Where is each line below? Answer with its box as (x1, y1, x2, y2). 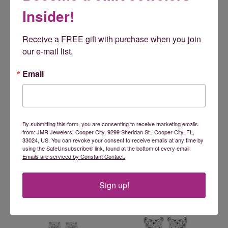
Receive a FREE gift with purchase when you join (22, 33, 201, 45)
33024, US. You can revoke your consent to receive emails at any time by (22, 136, 204, 144)
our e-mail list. (22, 45, 73, 57)
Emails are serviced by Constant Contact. (22, 152, 125, 160)
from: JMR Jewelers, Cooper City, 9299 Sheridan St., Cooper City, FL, (22, 128, 194, 136)
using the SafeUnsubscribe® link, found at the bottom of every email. (22, 144, 191, 152)
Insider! (22, 6, 74, 26)
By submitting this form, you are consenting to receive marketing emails (22, 120, 198, 128)
